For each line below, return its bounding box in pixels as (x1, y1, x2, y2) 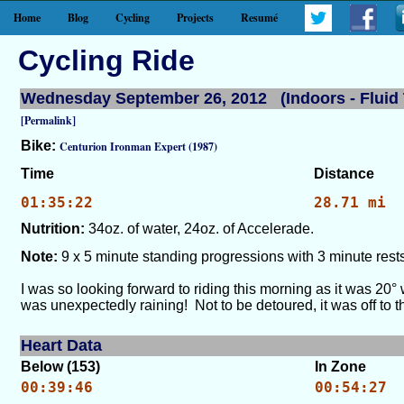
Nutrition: (21, 221, 85, 236)
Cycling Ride (18, 44, 195, 77)
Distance (314, 166, 374, 181)
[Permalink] (21, 113, 76, 128)
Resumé (241, 10, 278, 25)
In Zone (315, 359, 366, 374)
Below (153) (21, 359, 100, 374)
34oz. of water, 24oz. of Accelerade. (88, 221, 314, 236)
